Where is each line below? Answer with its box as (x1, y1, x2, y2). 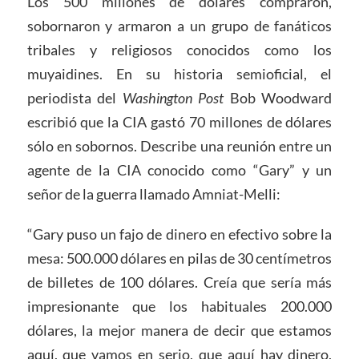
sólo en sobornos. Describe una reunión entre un (26, 137, 333, 155)
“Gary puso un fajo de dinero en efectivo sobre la (26, 225, 333, 244)
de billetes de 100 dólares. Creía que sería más (26, 273, 333, 292)
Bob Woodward (224, 89, 333, 107)
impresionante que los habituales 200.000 (26, 297, 333, 316)
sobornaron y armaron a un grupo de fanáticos (26, 17, 333, 35)
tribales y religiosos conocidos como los (26, 41, 333, 59)
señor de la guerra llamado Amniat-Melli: (26, 185, 280, 204)
